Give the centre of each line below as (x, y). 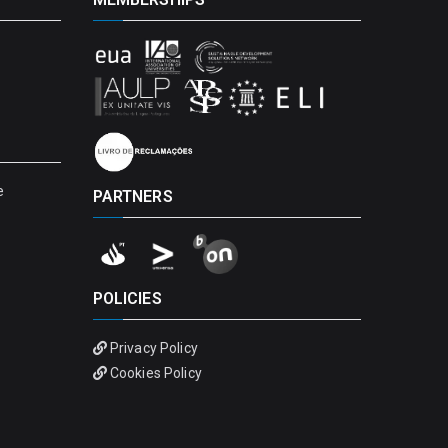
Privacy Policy (153, 348)
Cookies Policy (155, 373)
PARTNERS (132, 196)
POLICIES (127, 298)
